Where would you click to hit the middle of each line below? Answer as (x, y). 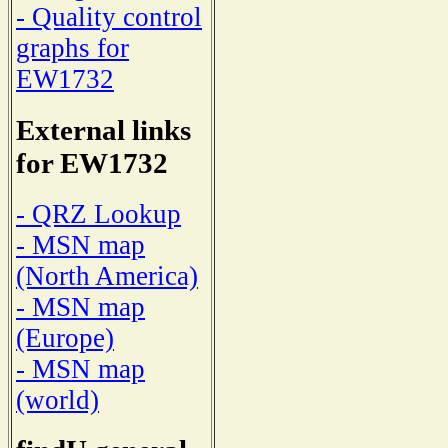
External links (103, 130)
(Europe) (65, 337)
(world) (57, 399)
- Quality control (109, 17)
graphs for (72, 48)
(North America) (107, 275)
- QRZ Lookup (98, 213)
